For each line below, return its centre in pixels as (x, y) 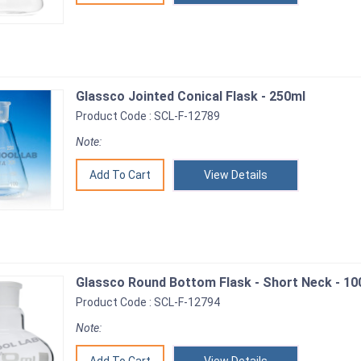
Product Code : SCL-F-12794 (148, 302)
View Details (236, 175)
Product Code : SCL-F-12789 (148, 116)
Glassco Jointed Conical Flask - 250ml (191, 96)
